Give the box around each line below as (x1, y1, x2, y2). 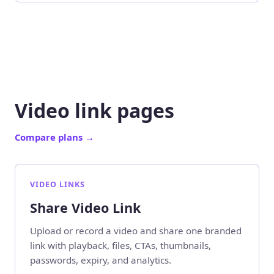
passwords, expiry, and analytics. (30, 254, 171, 267)
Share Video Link (30, 198, 141, 217)
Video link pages (15, 97, 174, 124)
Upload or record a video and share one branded (30, 224, 242, 237)
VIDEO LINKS (30, 179, 85, 190)
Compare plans (15, 130, 85, 143)
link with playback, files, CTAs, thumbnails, (30, 239, 211, 252)
